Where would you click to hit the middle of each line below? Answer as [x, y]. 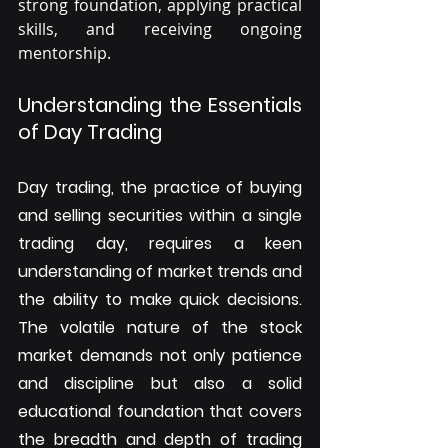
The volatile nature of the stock [160, 327]
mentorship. [64, 52]
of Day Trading [90, 131]
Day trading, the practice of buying [160, 187]
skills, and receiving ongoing [160, 28]
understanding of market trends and [160, 271]
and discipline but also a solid [160, 383]
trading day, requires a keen [160, 243]
